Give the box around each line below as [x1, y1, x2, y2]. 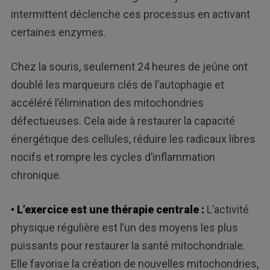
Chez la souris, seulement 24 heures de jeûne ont [10, 60, 248, 74]
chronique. [10, 169, 61, 182]
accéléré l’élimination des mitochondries [10, 96, 204, 110]
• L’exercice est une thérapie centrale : [10, 203, 204, 216]
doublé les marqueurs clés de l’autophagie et [10, 78, 224, 92]
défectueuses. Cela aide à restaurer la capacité [10, 115, 235, 128]
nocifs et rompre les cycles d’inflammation [10, 151, 215, 164]
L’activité [204, 203, 249, 216]
